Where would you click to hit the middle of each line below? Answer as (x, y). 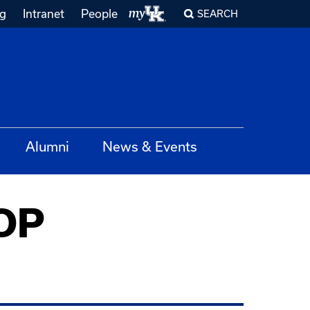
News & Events (150, 146)
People (99, 13)
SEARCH (218, 13)
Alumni (47, 146)
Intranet (43, 13)
